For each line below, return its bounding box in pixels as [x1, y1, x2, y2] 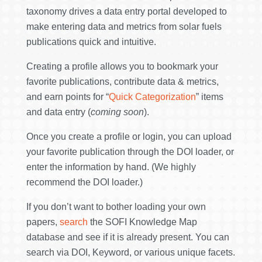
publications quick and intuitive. [26, 36, 156, 47]
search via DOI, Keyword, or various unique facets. [26, 247, 235, 257]
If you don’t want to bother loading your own [26, 201, 206, 212]
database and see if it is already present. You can [26, 232, 229, 242]
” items [195, 91, 223, 102]
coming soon [90, 106, 144, 117]
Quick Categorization [108, 91, 196, 102]
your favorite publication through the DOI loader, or [26, 146, 234, 157]
